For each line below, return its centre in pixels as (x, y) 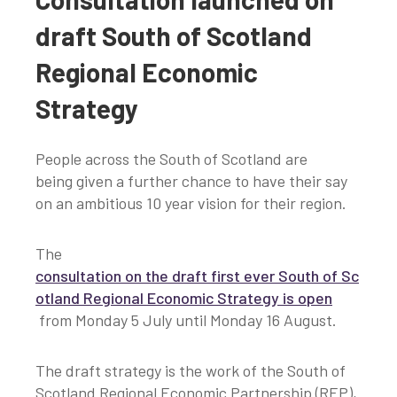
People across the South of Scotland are (171, 159)
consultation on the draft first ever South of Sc (197, 276)
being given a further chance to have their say (191, 181)
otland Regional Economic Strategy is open (184, 298)
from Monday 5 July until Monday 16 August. (188, 320)
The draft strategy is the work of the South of (191, 371)
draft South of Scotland (174, 36)
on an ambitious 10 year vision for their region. (196, 203)
